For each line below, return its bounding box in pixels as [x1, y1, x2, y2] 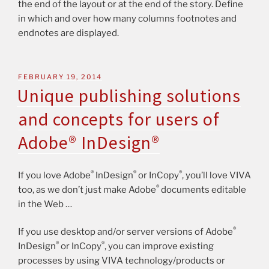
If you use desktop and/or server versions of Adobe [18, 226, 233, 238]
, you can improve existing [104, 241, 214, 252]
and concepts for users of [18, 107, 220, 131]
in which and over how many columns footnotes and [18, 13, 237, 24]
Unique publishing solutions [17, 84, 241, 107]
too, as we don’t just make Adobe [18, 184, 156, 195]
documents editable [159, 184, 246, 195]
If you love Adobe [18, 169, 91, 181]
